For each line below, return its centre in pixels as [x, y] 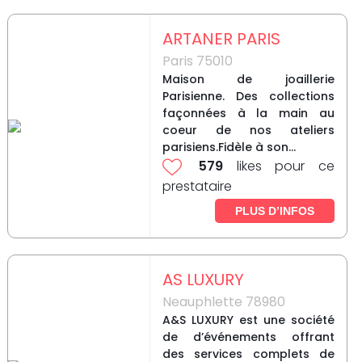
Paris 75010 [197, 61]
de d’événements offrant [248, 337]
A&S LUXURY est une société [248, 320]
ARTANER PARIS [221, 39]
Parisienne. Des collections [248, 97]
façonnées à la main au [248, 114]
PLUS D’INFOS [274, 211]
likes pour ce [279, 166]
